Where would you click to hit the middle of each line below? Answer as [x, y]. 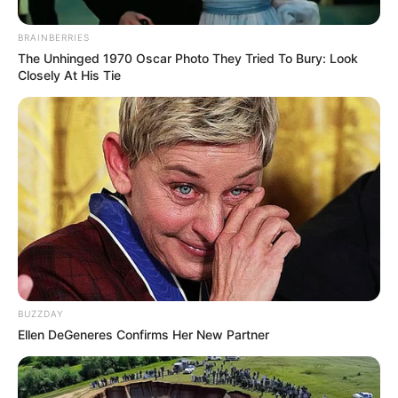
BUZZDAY [40, 313]
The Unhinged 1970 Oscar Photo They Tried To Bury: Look [188, 59]
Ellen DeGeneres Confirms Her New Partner [143, 334]
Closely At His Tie [69, 76]
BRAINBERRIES [54, 38]
